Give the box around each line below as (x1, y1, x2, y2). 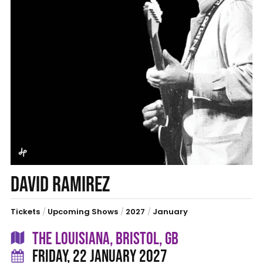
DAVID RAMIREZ (10, 171, 110, 198)
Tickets (10, 205, 40, 217)
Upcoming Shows (47, 205, 118, 217)
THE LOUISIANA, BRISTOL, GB (29, 228, 178, 249)
